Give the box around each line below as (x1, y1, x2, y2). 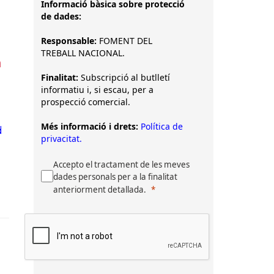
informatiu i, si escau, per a (41, 84, 154, 95)
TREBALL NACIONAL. (41, 47, 127, 59)
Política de (141, 120, 183, 132)
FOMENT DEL (99, 35, 152, 46)
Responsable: (41, 35, 99, 46)
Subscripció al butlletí (78, 72, 170, 83)
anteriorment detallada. (53, 184, 146, 195)
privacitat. (41, 133, 82, 144)
